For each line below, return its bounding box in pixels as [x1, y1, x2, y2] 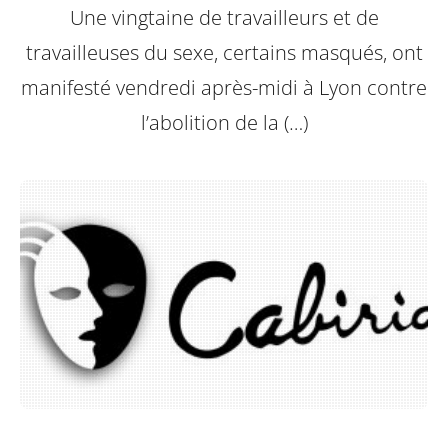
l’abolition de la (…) [140, 109, 308, 137]
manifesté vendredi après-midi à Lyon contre [21, 74, 427, 102]
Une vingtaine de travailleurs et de [69, 4, 379, 32]
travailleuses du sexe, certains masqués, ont [25, 39, 423, 67]
